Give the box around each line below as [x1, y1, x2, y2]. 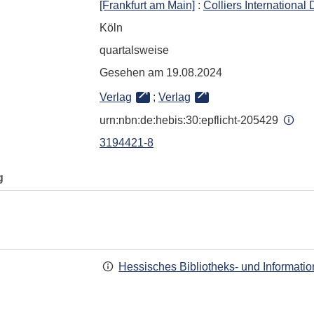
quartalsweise [100, 44, 169, 56]
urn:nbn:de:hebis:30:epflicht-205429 [100, 114, 281, 126]
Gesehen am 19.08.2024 [100, 67, 222, 78]
